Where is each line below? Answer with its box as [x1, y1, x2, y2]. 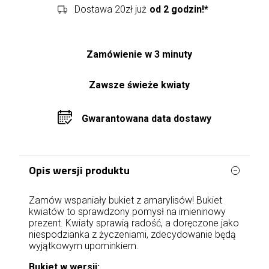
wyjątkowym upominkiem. [29, 240, 139, 252]
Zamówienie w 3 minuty [86, 49, 192, 60]
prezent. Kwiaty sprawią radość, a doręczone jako [29, 217, 239, 229]
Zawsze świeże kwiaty [89, 79, 190, 91]
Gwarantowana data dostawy [82, 112, 211, 124]
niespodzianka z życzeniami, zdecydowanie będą [29, 229, 236, 240]
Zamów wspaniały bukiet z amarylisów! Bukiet [29, 195, 222, 206]
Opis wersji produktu [29, 162, 130, 178]
